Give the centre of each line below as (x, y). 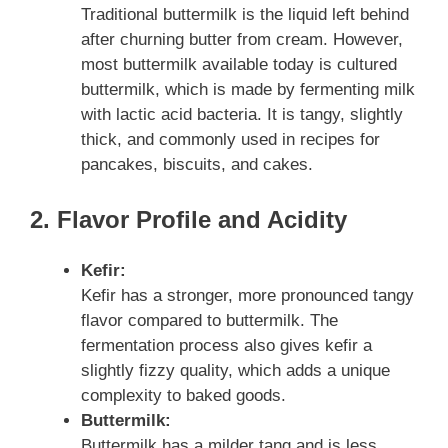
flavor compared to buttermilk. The (209, 321)
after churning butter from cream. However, (242, 39)
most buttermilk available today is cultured (239, 64)
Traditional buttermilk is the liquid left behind (245, 14)
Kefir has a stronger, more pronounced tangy (247, 296)
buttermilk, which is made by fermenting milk (248, 89)
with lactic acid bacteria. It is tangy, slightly (242, 114)
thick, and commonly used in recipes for (230, 139)
